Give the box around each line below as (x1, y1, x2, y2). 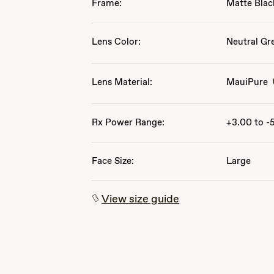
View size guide (102, 192, 180, 207)
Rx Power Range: (92, 117, 165, 129)
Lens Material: (92, 76, 153, 89)
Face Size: (92, 155, 135, 168)
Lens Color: (92, 36, 141, 48)
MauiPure (226, 76, 268, 89)
